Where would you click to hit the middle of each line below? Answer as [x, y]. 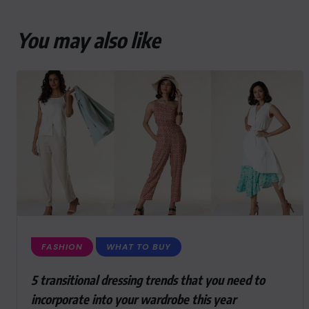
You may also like [88, 40]
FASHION [62, 247]
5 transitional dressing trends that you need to [148, 280]
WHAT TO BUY [139, 247]
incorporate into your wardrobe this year [133, 299]
